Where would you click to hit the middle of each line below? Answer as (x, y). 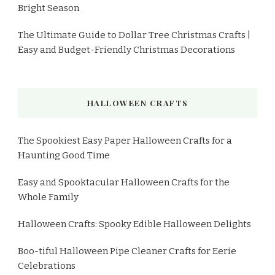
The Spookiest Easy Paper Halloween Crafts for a (125, 140)
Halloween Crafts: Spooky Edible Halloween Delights (134, 224)
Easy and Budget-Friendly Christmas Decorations (126, 49)
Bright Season (48, 8)
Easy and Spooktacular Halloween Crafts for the (124, 182)
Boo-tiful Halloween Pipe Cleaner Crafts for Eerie (127, 251)
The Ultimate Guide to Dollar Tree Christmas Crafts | (134, 35)
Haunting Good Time (64, 155)
